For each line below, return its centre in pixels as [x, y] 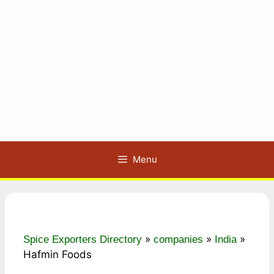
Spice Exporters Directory [83, 239]
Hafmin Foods [57, 254]
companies [178, 239]
